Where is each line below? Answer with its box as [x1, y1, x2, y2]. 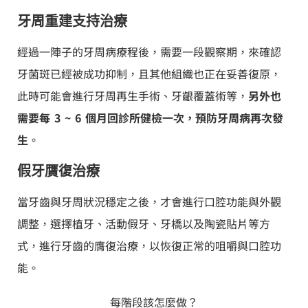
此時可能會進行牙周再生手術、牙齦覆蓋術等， [17, 87, 248, 104]
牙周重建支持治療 [17, 12, 127, 30]
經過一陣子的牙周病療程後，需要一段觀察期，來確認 [17, 43, 281, 60]
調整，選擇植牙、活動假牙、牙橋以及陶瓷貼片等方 [17, 214, 270, 232]
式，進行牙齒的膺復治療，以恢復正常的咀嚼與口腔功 [17, 236, 281, 254]
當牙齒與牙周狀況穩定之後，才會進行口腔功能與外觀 [17, 192, 281, 210]
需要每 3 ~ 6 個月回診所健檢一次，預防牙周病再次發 [17, 109, 283, 126]
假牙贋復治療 [17, 162, 100, 179]
